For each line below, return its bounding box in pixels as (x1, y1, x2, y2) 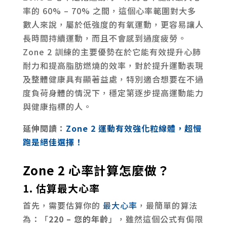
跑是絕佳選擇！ (22, 135, 83, 148)
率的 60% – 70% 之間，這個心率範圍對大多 (22, 4, 196, 17)
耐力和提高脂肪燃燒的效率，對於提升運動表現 (22, 59, 204, 71)
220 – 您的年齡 (48, 212, 108, 225)
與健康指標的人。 (22, 100, 92, 112)
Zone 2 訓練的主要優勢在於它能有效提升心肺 (22, 45, 201, 58)
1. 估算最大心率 (22, 180, 100, 196)
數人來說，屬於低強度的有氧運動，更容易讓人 (22, 18, 204, 30)
